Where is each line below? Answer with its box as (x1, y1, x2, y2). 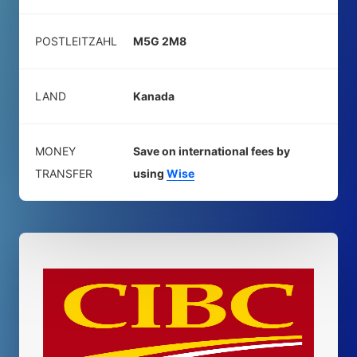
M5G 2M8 (133, 34, 186, 48)
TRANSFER (35, 167, 92, 180)
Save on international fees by (133, 144, 290, 158)
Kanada (133, 89, 175, 103)
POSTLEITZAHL (35, 34, 117, 48)
